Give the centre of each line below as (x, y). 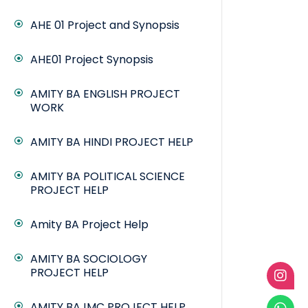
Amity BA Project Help (89, 225)
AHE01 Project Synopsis (92, 60)
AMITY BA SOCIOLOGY (89, 259)
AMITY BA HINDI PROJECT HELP (112, 142)
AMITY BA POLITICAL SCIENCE (108, 177)
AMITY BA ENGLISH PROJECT (105, 94)
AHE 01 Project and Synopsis (105, 25)
